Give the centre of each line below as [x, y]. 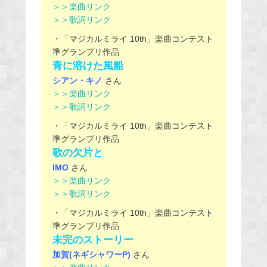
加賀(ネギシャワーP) [91, 254]
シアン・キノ [77, 80]
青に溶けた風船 [88, 66]
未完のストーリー [93, 240]
